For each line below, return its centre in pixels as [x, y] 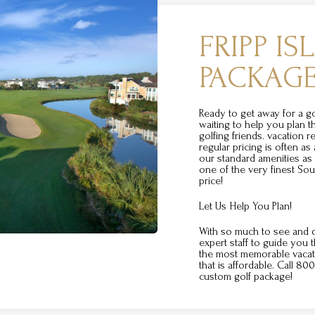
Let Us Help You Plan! [245, 206]
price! [211, 180]
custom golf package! [245, 276]
